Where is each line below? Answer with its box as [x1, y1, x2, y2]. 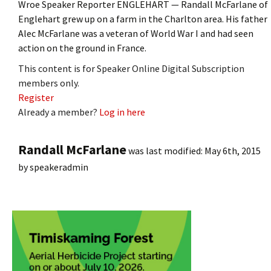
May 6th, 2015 [204, 144, 261, 157]
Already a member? [18, 105, 99, 118]
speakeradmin [30, 160, 88, 173]
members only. [18, 76, 79, 89]
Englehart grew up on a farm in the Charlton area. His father [18, 12, 267, 25]
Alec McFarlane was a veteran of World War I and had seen [18, 27, 253, 39]
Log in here [99, 105, 145, 118]
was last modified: [126, 144, 204, 157]
